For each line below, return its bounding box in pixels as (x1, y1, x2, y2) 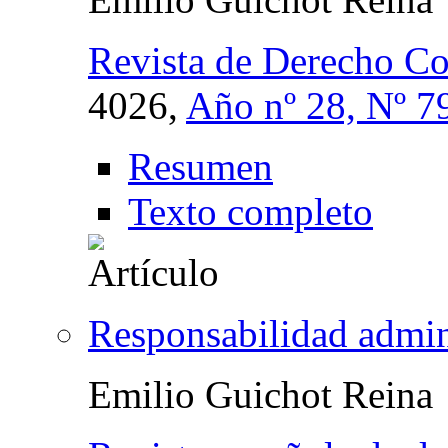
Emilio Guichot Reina (88, 372, 433, 416)
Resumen (128, 144, 273, 188)
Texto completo (128, 189, 373, 233)
